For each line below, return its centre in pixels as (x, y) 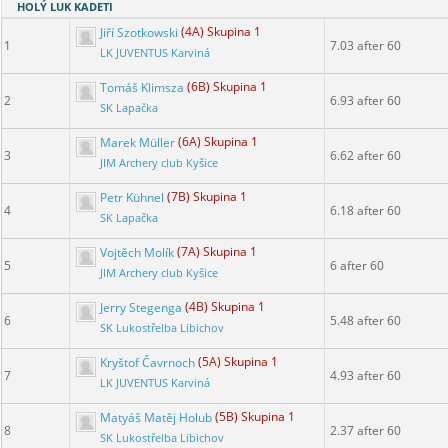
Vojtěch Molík (137, 252)
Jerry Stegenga (141, 307)
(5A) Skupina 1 (238, 362)
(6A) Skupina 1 (218, 142)
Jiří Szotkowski (139, 32)
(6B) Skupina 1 (227, 87)
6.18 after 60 (365, 211)
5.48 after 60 (365, 321)
